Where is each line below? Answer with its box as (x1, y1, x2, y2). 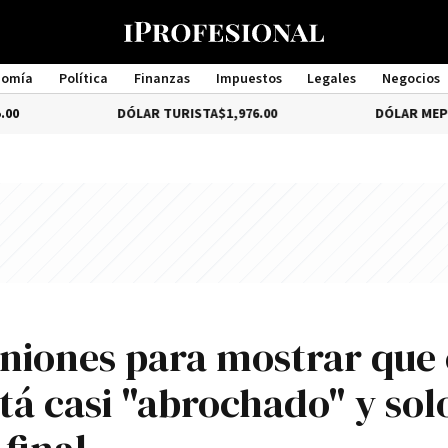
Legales (307, 70, 357, 88)
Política (58, 70, 108, 88)
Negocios (382, 70, 441, 88)
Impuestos (215, 70, 282, 88)
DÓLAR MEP (316, 105, 390, 123)
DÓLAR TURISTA (58, 105, 160, 123)
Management (182, 88, 266, 106)
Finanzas (133, 70, 190, 88)
